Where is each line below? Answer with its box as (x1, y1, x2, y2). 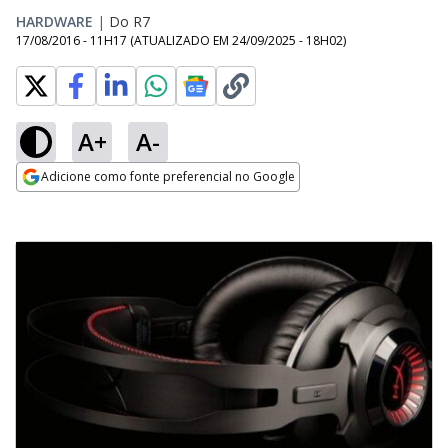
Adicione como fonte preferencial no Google (41, 168, 295, 185)
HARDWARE (16, 12, 93, 31)
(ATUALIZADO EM (130, 32, 232, 49)
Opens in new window (16, 193, 179, 215)
